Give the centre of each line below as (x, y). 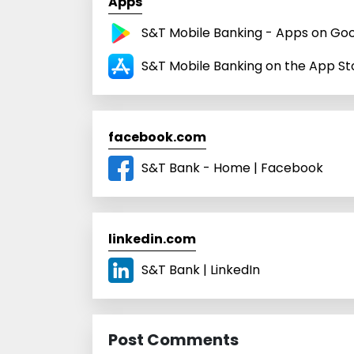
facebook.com (157, 137)
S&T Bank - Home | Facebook (232, 168)
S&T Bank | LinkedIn (201, 269)
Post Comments (173, 339)
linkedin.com (152, 239)
